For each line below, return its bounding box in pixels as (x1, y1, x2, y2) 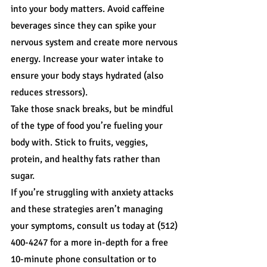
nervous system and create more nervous (11, 36, 180, 49)
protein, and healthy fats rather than (11, 153, 163, 166)
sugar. (11, 170, 35, 182)
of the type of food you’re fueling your (11, 120, 165, 132)
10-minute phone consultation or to (11, 253, 159, 266)
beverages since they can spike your (11, 20, 159, 32)
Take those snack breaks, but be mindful (11, 103, 176, 116)
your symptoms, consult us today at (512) (11, 220, 180, 232)
